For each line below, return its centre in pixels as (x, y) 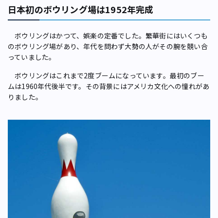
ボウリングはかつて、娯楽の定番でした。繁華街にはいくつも (108, 35)
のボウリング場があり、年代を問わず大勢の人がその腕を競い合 (108, 46)
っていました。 (32, 57)
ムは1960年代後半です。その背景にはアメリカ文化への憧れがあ (109, 86)
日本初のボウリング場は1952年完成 (81, 9)
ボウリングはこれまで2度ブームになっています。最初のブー (106, 75)
